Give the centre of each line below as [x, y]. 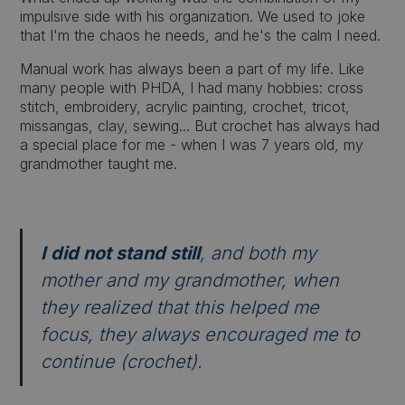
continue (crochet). [122, 362]
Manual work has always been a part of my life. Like [193, 69]
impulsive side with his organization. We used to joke [193, 16]
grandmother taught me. [99, 164]
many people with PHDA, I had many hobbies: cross [192, 88]
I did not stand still [121, 253]
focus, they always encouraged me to [201, 334]
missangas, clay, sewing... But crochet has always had [200, 126]
